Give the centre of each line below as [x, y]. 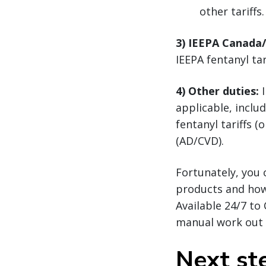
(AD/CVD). [200, 141]
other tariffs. [232, 12]
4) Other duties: [217, 91]
